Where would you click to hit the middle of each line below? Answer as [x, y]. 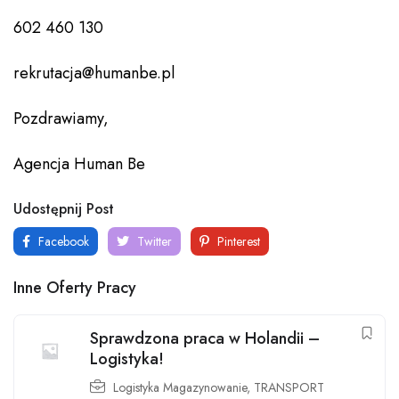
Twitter [153, 242]
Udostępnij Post [64, 209]
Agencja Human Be [79, 164]
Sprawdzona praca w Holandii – [205, 339]
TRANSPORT [289, 388]
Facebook [62, 242]
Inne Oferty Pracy [75, 288]
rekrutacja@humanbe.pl [94, 73]
